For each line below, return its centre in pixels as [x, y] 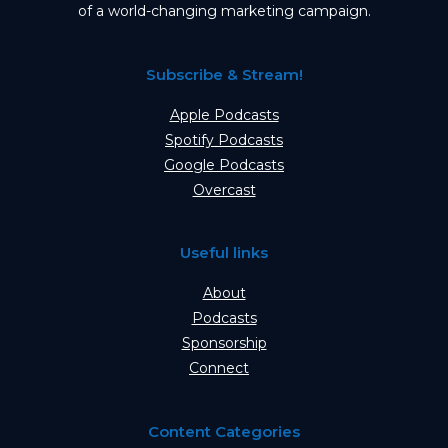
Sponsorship [224, 343]
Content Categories [224, 432]
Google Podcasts [224, 164]
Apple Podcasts [224, 114]
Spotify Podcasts [224, 139]
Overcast [224, 189]
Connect [219, 368]
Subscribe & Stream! [224, 74]
